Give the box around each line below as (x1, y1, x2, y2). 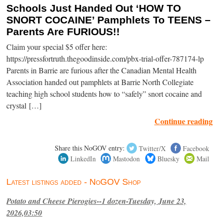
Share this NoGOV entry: (55, 143, 125, 153)
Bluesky (157, 153, 179, 163)
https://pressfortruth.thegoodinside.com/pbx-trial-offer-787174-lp (6, 53, 204, 65)
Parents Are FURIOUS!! (6, 26, 120, 38)
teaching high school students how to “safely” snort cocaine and (6, 88, 202, 100)
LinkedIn (70, 153, 96, 163)
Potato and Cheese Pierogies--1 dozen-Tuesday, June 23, (6, 196, 187, 207)
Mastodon (113, 153, 140, 163)
